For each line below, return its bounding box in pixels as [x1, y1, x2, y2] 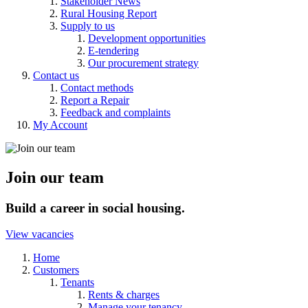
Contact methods [60, 81, 133, 93]
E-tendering [88, 44, 139, 56]
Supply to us [60, 19, 115, 32]
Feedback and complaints [60, 106, 170, 118]
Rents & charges [88, 289, 159, 301]
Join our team [5, 168, 104, 186]
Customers [33, 264, 79, 276]
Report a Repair [60, 93, 129, 106]
